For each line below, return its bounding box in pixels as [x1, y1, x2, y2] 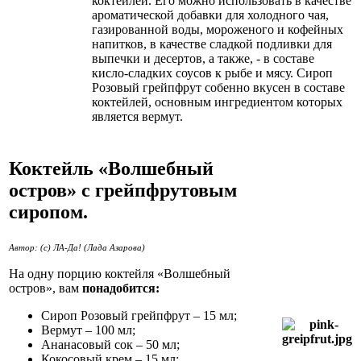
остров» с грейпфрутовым [9, 179, 237, 201]
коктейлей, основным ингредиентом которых [92, 94, 342, 109]
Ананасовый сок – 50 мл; [41, 337, 180, 351]
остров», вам [9, 280, 82, 295]
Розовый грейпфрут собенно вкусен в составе [92, 80, 345, 94]
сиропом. [9, 201, 88, 222]
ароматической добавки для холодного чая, [92, 7, 329, 22]
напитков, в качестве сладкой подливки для [92, 36, 332, 51]
